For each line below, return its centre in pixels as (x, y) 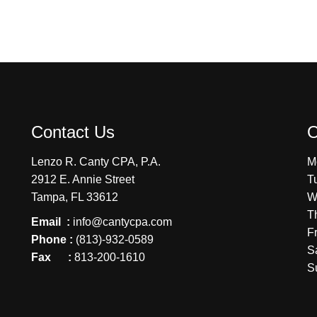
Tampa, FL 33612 (75, 197)
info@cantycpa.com (122, 222)
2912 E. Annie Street (83, 179)
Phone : (52, 240)
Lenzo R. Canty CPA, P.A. (96, 162)
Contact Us (73, 132)
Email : (52, 222)
